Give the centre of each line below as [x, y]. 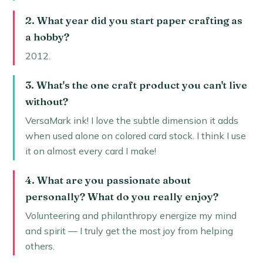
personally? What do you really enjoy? [122, 196]
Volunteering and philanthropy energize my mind [131, 216]
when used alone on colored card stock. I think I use [135, 136]
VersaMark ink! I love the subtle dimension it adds [131, 121]
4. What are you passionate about [108, 180]
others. [40, 246]
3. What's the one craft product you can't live [136, 85]
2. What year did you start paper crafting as [134, 20]
